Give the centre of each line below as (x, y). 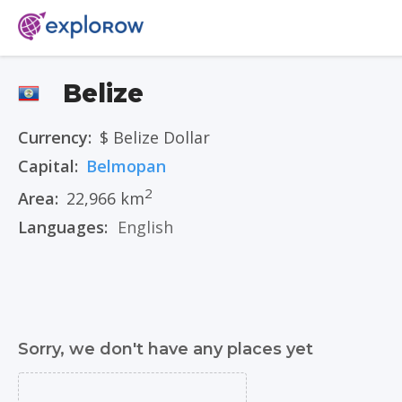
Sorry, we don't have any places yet (166, 349)
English (145, 227)
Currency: (55, 137)
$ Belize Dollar (155, 137)
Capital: (48, 166)
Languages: (65, 227)
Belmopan (126, 166)
